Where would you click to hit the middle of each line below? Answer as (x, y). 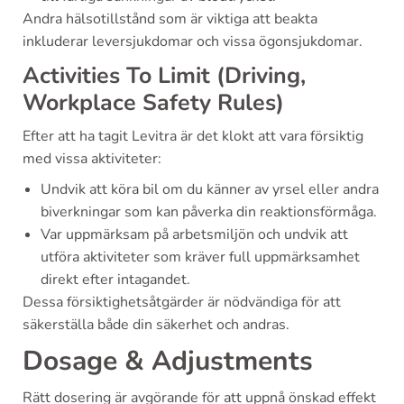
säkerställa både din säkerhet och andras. (156, 324)
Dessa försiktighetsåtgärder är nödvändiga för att (182, 302)
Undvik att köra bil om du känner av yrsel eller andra (210, 189)
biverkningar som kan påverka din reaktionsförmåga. (209, 211)
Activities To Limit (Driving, (164, 75)
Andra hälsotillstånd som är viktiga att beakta (170, 18)
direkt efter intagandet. (115, 279)
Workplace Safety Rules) (153, 102)
